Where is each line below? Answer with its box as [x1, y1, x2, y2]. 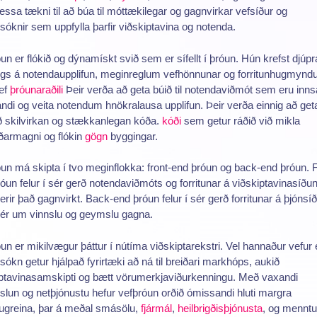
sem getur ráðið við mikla [180, 114, 300, 127]
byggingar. [107, 129, 158, 142]
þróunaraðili [9, 83, 63, 96]
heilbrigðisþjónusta [177, 301, 263, 314]
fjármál [140, 301, 172, 314]
